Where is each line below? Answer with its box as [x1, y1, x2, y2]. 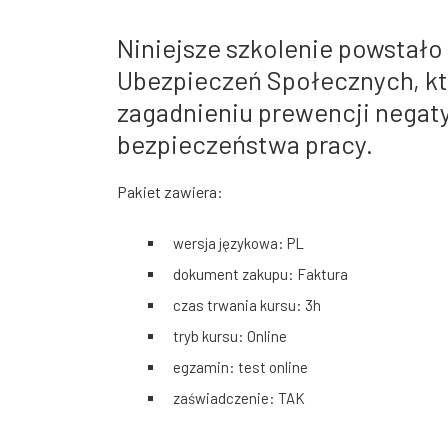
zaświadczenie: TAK [173, 388, 305, 407]
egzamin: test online [173, 357, 308, 376]
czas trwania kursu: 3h [173, 295, 321, 314]
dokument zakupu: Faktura [173, 264, 348, 283]
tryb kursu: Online [173, 326, 287, 345]
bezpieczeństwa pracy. [117, 127, 373, 159]
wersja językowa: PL [173, 233, 304, 252]
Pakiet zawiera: [117, 181, 223, 201]
